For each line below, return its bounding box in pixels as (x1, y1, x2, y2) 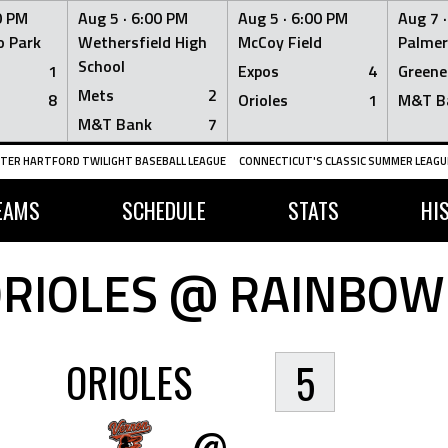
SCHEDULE (121, 194, 206, 226)
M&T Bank (78, 112, 152, 136)
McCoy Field (238, 30, 322, 54)
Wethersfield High (78, 30, 207, 54)
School (78, 54, 125, 78)
